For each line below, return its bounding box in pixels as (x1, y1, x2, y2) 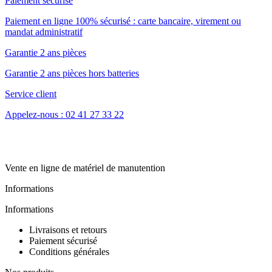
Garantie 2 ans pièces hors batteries (5, 67, 139, 78)
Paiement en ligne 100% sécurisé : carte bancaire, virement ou (5, 15, 241, 26)
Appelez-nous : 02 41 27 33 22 (5, 109, 124, 120)
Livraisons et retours (29, 224, 107, 235)
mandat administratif (5, 26, 83, 37)
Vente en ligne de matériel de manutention (5, 162, 165, 173)
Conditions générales (29, 246, 109, 257)
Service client (5, 88, 56, 99)
